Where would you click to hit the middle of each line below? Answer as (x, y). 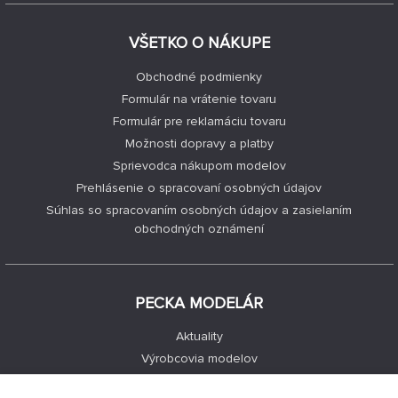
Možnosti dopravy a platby (199, 143)
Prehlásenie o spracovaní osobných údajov (199, 187)
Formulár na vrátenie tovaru (199, 99)
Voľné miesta (199, 381)
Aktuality (199, 337)
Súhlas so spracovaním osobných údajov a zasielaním (199, 210)
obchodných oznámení (199, 228)
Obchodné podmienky (199, 76)
